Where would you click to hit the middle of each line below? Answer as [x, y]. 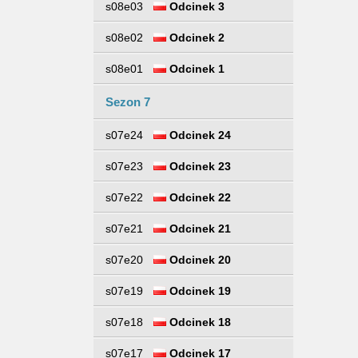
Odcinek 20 [199, 260]
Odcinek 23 [199, 166]
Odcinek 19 [199, 291]
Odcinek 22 [199, 197]
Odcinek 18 [199, 322]
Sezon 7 [128, 102]
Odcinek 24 [199, 135]
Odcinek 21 [199, 229]
